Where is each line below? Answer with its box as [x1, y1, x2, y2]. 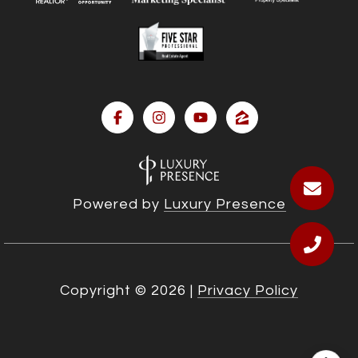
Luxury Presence [163, 196, 286, 212]
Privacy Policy [197, 282, 298, 298]
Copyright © [60, 282, 147, 298]
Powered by [72, 196, 164, 212]
